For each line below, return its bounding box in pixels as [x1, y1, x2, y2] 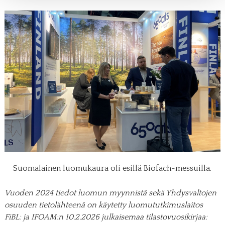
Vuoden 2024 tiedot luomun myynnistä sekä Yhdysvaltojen [4, 188, 216, 198]
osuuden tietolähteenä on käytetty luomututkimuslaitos [4, 200, 203, 210]
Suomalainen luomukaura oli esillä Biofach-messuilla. [13, 164, 212, 173]
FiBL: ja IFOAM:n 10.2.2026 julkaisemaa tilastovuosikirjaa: [4, 212, 207, 222]
